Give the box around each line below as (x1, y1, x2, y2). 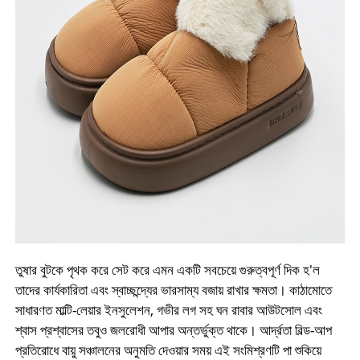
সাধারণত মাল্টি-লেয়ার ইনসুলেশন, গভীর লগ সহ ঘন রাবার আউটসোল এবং (14, 301, 322, 320)
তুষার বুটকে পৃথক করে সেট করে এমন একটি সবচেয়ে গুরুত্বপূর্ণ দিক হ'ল (14, 260, 320, 280)
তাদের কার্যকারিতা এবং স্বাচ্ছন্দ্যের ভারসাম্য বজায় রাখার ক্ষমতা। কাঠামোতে (14, 280, 332, 300)
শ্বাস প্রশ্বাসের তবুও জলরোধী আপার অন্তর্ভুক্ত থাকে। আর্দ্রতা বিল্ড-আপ (14, 321, 332, 340)
